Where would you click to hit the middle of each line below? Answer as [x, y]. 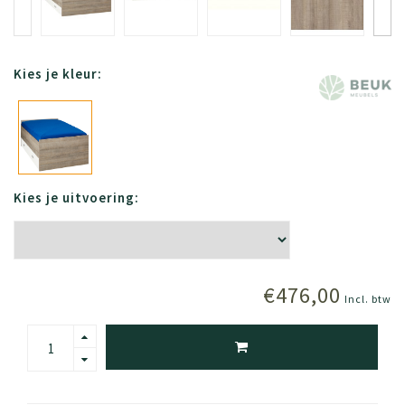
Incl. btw [368, 299]
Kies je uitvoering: [76, 198]
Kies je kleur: [58, 74]
